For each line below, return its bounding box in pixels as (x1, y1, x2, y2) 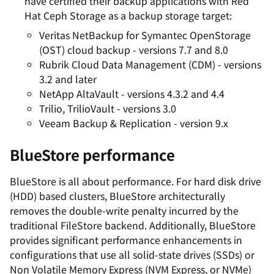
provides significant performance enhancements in (10, 232, 242, 247)
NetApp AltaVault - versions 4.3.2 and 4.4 (39, 86, 229, 101)
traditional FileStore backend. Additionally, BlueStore (10, 218, 256, 232)
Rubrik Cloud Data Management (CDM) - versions (39, 57, 261, 72)
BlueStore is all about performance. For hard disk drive (10, 174, 261, 188)
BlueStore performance (10, 144, 175, 165)
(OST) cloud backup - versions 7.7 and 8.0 (39, 42, 233, 57)
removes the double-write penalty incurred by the (10, 203, 239, 218)
